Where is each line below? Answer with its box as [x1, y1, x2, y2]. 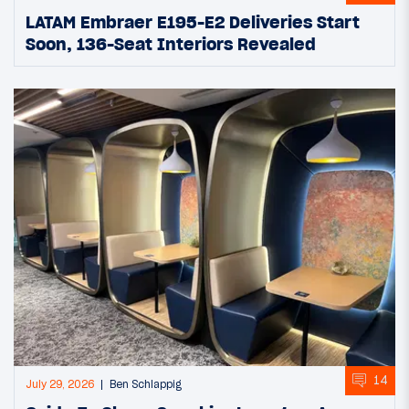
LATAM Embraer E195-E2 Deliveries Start [26, 10, 360, 33]
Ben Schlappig [110, 377, 182, 391]
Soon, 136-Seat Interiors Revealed [26, 32, 316, 55]
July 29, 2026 [26, 377, 94, 391]
